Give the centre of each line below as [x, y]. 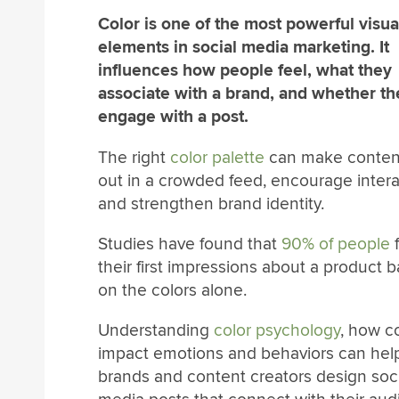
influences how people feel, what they [245, 71]
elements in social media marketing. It [244, 48]
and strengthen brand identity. [211, 204]
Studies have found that [190, 244]
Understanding [156, 330]
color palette [217, 157]
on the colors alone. [172, 290]
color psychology [277, 330]
